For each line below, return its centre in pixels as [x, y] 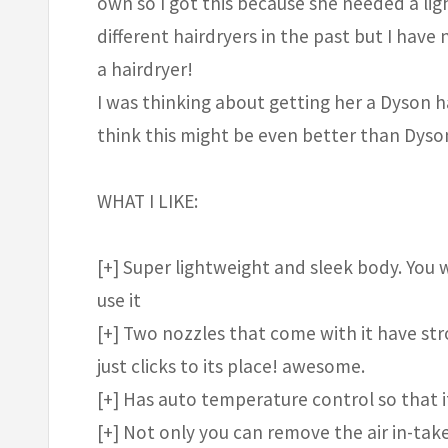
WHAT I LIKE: [147, 200]
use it [119, 299]
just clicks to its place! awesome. [231, 365]
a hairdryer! [145, 68]
